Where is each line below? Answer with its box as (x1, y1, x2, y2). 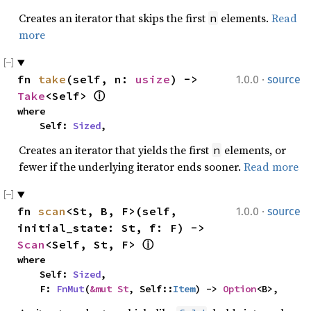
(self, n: (66, 72, 135, 86)
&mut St (90, 283, 128, 295)
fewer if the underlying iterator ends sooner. (19, 159, 244, 174)
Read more (244, 159, 299, 174)
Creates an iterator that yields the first (19, 142, 212, 158)
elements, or (221, 142, 286, 158)
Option (223, 283, 256, 295)
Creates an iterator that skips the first (19, 10, 208, 26)
